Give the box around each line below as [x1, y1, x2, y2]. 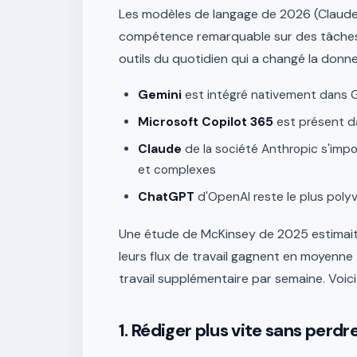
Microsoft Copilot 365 [138, 114, 273, 130]
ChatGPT [138, 189, 194, 205]
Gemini [138, 87, 182, 103]
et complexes [138, 162, 216, 178]
